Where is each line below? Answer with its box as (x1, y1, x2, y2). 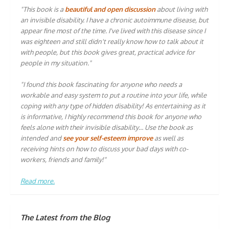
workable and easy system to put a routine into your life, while (20, 91, 207, 100)
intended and (20, 134, 63, 143)
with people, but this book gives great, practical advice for (20, 48, 195, 57)
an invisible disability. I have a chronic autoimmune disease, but (20, 16, 209, 25)
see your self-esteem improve (63, 134, 153, 143)
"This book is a (20, 5, 65, 14)
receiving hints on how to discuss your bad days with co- (20, 145, 188, 153)
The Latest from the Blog (20, 213, 110, 223)
